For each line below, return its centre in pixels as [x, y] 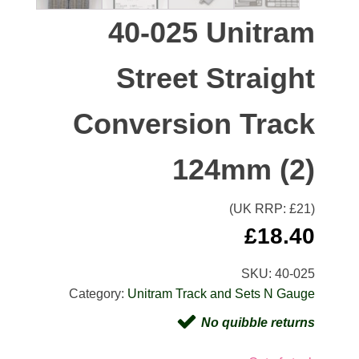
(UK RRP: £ [263, 208]
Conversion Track [194, 123]
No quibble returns [258, 322]
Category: [99, 293]
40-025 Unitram [212, 32]
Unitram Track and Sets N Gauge [222, 293]
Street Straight [216, 78]
